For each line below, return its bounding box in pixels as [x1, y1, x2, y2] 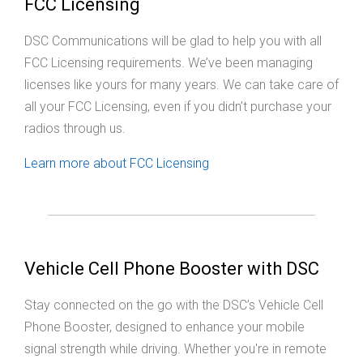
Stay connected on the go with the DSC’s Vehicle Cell [24, 297, 323, 314]
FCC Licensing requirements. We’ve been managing [24, 55, 313, 71]
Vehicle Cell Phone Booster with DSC [24, 258, 319, 280]
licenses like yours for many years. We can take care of [24, 77, 339, 93]
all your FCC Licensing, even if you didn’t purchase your [24, 99, 331, 115]
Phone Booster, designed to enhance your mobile [24, 319, 305, 335]
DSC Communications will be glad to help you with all [24, 33, 322, 49]
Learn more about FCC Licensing [24, 156, 209, 172]
